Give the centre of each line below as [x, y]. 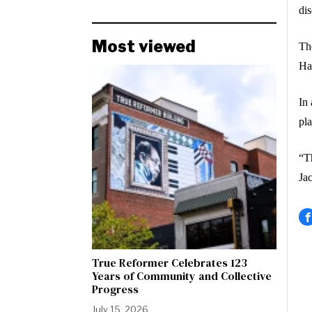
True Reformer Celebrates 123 [170, 263]
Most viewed [144, 47]
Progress [115, 289]
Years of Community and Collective [182, 276]
